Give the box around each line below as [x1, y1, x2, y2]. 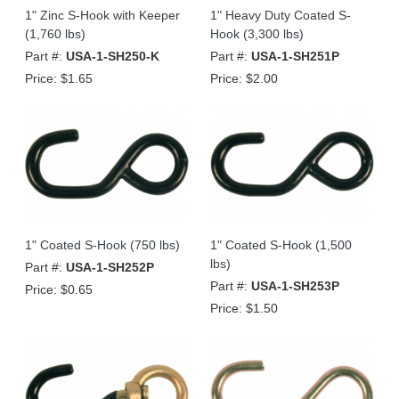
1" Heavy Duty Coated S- [210, 7, 351, 22]
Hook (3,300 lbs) [210, 26, 304, 41]
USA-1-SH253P [251, 278, 339, 293]
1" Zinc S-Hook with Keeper [25, 7, 180, 22]
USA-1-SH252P [66, 259, 154, 274]
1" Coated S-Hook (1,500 [210, 237, 352, 252]
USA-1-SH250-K [66, 48, 159, 63]
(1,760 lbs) [25, 26, 85, 41]
